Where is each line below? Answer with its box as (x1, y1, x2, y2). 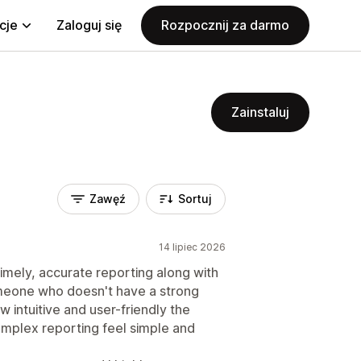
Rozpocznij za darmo (161, 17, 289, 33)
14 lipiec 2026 (159, 241, 226, 253)
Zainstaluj (231, 104, 289, 120)
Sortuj (178, 192, 212, 205)
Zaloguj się (56, 17, 122, 33)
